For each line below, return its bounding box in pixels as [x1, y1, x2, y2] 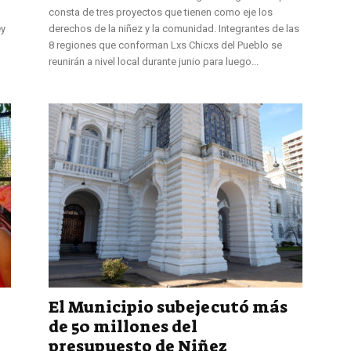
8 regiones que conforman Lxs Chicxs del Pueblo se [49, 38, 282, 51]
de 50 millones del [49, 315, 197, 338]
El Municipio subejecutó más [49, 295, 288, 318]
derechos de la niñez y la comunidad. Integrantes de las [49, 22, 299, 34]
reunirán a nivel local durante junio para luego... [49, 55, 259, 67]
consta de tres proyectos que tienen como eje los [49, 5, 273, 18]
